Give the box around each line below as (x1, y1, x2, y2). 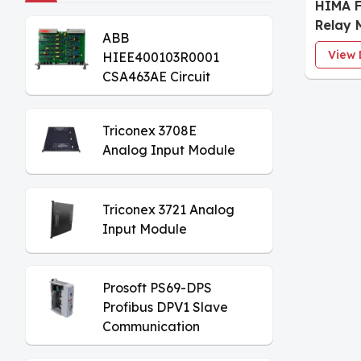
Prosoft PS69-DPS (102, 280, 213, 297)
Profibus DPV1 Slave (102, 299, 229, 316)
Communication (102, 318, 201, 335)
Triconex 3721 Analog (102, 201, 235, 218)
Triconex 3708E (102, 122, 197, 139)
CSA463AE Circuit (102, 68, 211, 85)
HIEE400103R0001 (102, 49, 220, 66)
